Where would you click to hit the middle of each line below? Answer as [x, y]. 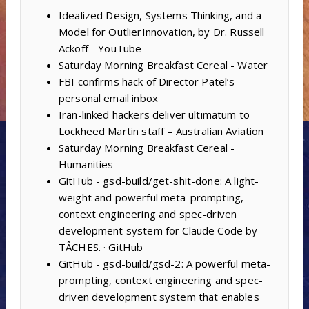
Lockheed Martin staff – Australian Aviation [161, 131]
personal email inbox [108, 98]
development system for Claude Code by [158, 230]
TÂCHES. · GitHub [101, 247]
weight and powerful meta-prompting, [151, 197]
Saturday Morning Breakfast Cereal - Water [163, 64]
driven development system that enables [159, 296]
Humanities [86, 164]
